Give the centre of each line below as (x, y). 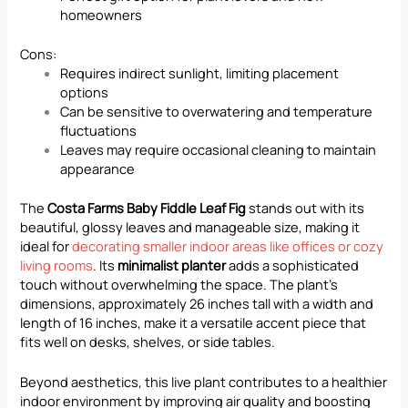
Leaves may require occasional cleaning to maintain (219, 150)
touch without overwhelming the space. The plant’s (179, 285)
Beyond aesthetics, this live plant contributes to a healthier (204, 382)
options (85, 92)
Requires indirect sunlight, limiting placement (200, 73)
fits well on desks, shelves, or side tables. (148, 342)
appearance (98, 169)
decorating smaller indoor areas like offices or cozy (228, 246)
